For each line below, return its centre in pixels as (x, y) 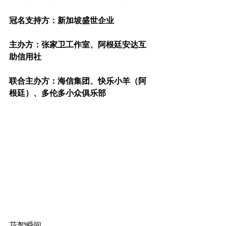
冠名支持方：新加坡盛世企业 (62, 21)
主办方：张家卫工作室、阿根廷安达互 (78, 45)
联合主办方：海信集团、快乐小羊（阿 (78, 81)
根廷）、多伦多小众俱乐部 (58, 93)
